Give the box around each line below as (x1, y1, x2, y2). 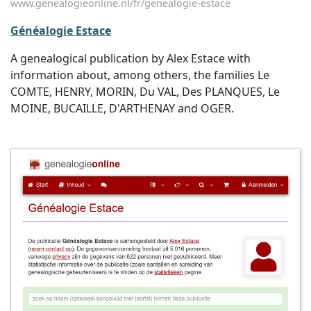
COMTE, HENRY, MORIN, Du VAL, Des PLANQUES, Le (10, 84, 280, 99)
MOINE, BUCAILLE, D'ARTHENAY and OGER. (10, 101, 234, 116)
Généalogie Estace (10, 23, 111, 38)
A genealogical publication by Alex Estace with (10, 51, 251, 66)
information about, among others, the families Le (10, 67, 269, 83)
